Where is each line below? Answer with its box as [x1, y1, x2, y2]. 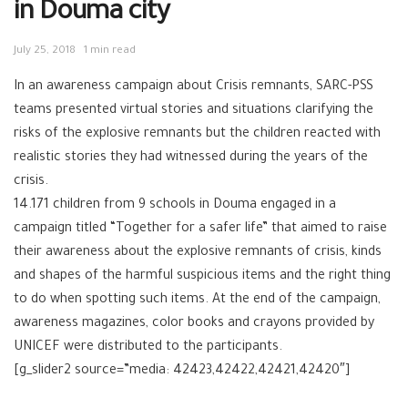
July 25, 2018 [14, 46, 76, 58]
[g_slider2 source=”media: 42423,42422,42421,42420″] [14, 364, 350, 380]
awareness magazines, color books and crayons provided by [14, 317, 374, 332]
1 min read [84, 46, 136, 58]
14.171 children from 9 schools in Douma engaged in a [14, 199, 336, 214]
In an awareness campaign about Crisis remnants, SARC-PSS [14, 80, 373, 96]
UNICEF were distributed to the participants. [14, 341, 282, 356]
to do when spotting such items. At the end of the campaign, [14, 293, 381, 309]
